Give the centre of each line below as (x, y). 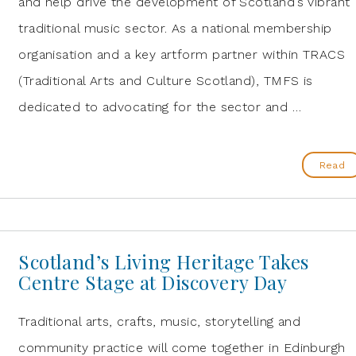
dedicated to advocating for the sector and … (160, 107)
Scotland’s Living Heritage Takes (164, 261)
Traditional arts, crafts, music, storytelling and (160, 321)
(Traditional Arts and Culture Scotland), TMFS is (166, 81)
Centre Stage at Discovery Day (153, 282)
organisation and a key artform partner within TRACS (182, 54)
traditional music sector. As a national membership (175, 28)
